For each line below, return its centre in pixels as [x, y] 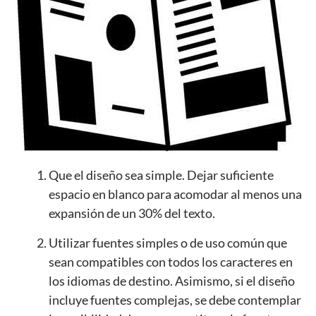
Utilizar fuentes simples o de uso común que [168, 242]
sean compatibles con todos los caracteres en [171, 261]
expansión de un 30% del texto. [132, 213]
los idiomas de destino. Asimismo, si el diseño [172, 280]
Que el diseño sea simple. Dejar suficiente [161, 175]
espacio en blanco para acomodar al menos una [175, 194]
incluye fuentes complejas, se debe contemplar [175, 299]
